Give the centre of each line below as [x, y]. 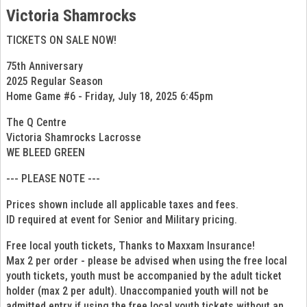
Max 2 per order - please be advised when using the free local [147, 260]
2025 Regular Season [56, 81]
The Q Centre [38, 122]
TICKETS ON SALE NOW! [61, 40]
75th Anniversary [46, 66]
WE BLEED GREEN [46, 152]
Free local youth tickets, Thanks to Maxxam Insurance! [132, 245]
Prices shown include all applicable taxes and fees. [124, 204]
